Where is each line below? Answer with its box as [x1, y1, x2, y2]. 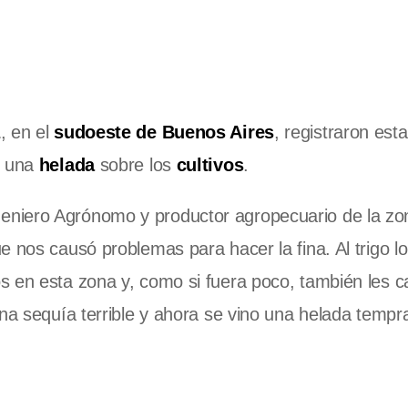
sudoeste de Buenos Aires [48, 122, 274, 143]
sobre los [94, 155, 177, 176]
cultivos [176, 155, 244, 176]
